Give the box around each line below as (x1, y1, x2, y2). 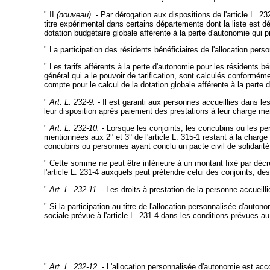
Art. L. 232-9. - (49, 97, 100, 107)
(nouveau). (56, 10, 93, 19)
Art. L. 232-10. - (49, 124, 104, 133)
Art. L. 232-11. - (49, 184, 104, 194)
